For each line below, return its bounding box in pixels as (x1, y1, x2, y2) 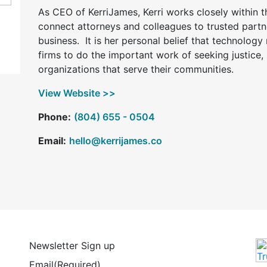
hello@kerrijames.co (69, 135, 162, 147)
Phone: (38, 111, 71, 123)
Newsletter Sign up (29, 240, 115, 252)
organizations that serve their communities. (38, 63, 240, 75)
